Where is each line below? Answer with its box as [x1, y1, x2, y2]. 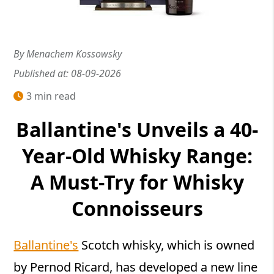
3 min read [26, 89, 76, 103]
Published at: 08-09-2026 [13, 67, 122, 81]
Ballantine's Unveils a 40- [16, 116, 258, 143]
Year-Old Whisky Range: [21, 142, 253, 169]
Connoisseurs [71, 194, 203, 221]
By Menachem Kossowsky [13, 47, 122, 61]
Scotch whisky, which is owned [78, 237, 255, 254]
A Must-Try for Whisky [30, 168, 244, 195]
